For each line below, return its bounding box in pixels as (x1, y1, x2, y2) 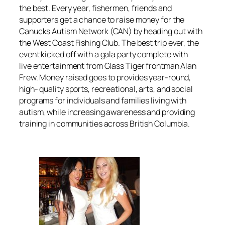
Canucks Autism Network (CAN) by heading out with (19, 25, 203, 37)
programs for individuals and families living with (19, 94, 187, 106)
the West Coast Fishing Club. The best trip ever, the (19, 37, 199, 48)
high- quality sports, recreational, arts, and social (19, 83, 193, 94)
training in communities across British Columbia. (19, 118, 190, 129)
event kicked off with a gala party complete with (19, 48, 188, 60)
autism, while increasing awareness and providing (19, 106, 195, 118)
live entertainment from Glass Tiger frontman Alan (19, 60, 197, 71)
